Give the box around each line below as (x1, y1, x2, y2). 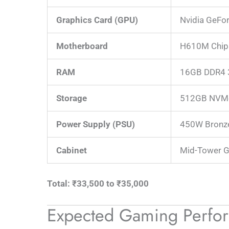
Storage (56, 93, 87, 103)
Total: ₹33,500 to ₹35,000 (47, 178, 149, 189)
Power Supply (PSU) (56, 119, 135, 129)
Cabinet (56, 145, 87, 155)
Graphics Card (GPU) (56, 14, 138, 25)
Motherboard (56, 40, 108, 51)
